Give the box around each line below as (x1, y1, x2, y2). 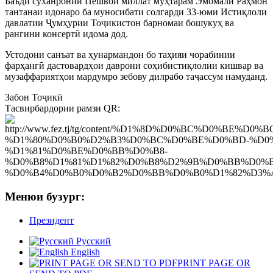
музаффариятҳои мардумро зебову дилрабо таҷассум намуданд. (5, 71, 268, 82)
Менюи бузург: (5, 190, 85, 204)
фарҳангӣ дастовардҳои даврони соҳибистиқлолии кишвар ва (5, 60, 263, 71)
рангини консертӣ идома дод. (5, 29, 128, 40)
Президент (29, 214, 74, 225)
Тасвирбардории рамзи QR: (5, 103, 122, 114)
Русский (74, 235, 111, 246)
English (68, 246, 100, 257)
